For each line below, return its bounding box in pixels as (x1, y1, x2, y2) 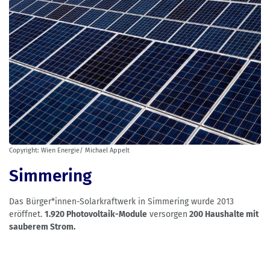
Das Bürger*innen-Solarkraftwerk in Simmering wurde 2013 (9, 196, 234, 207)
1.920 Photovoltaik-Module (45, 209, 147, 220)
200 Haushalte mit (187, 209, 259, 220)
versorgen (147, 209, 187, 220)
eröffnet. (9, 209, 45, 220)
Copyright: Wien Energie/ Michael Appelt (9, 146, 130, 155)
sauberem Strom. (9, 222, 75, 233)
